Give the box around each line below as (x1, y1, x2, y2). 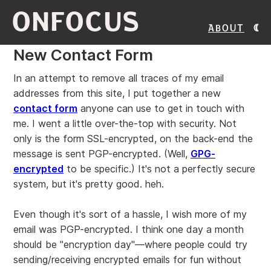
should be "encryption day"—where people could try (13, 238, 247, 250)
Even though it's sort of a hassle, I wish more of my (13, 208, 247, 220)
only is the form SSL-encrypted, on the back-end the (13, 132, 253, 145)
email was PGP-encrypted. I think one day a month (13, 223, 244, 235)
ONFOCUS (12, 8, 141, 36)
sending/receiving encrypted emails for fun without (13, 253, 241, 266)
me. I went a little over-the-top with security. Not (13, 117, 237, 129)
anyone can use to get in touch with (77, 102, 244, 114)
